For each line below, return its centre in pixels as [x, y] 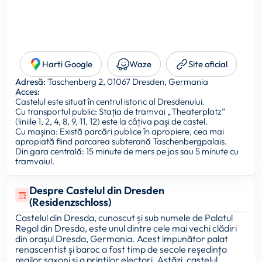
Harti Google [67, 64]
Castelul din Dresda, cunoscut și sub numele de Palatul [124, 218]
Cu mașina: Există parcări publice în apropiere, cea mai [120, 132]
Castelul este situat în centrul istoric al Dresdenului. [110, 102]
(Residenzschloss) [70, 202]
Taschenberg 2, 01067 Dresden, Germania [127, 82]
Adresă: [30, 82]
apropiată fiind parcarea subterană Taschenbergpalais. [121, 142]
